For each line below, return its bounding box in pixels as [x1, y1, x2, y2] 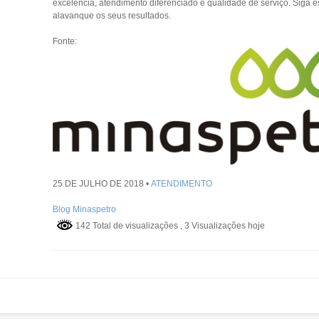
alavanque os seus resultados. [52, 10, 171, 21]
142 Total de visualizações [73, 221, 180, 231]
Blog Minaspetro [52, 204, 116, 215]
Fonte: [52, 36, 77, 46]
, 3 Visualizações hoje [179, 221, 265, 231]
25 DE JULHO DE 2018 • [52, 179, 151, 189]
